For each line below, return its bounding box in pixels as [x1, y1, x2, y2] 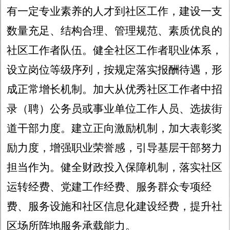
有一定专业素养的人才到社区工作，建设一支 [7, 5, 223, 18]
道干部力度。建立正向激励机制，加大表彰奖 [7, 122, 223, 135]
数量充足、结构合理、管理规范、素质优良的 [7, 25, 223, 37]
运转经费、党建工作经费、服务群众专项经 [7, 181, 212, 194]
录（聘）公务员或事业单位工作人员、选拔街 [7, 103, 223, 116]
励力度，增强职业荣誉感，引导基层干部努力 [7, 142, 223, 155]
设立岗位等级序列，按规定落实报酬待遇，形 [7, 64, 223, 76]
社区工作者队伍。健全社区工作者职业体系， [7, 44, 223, 57]
